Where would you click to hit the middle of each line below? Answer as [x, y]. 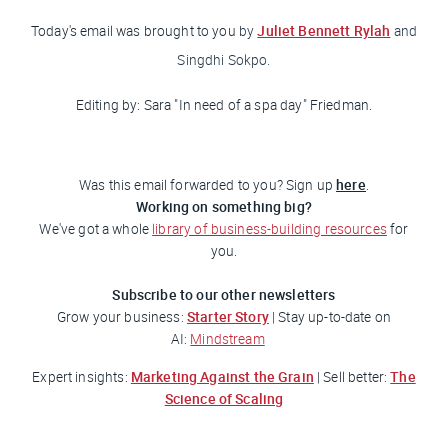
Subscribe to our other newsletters [224, 295]
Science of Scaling [224, 399]
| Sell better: [352, 377]
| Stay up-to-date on [332, 317]
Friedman [338, 105]
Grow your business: [121, 317]
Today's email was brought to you [134, 31]
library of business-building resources [269, 229]
